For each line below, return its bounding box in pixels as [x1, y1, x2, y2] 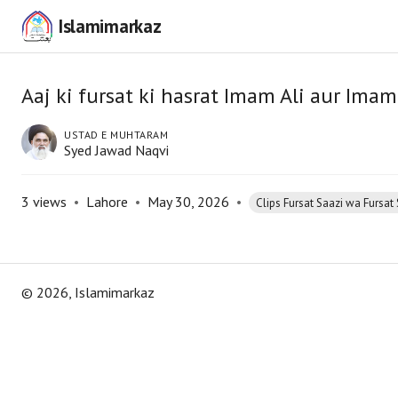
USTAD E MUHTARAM [64, 128, 168, 141]
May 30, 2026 [147, 193, 229, 211]
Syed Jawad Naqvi [64, 141, 169, 159]
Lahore [86, 193, 128, 211]
